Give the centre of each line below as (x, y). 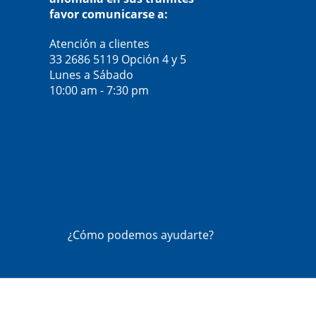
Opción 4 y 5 (153, 60)
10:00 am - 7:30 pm (99, 91)
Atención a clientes (99, 44)
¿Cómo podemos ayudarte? (141, 235)
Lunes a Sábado (91, 75)
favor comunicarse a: (108, 14)
